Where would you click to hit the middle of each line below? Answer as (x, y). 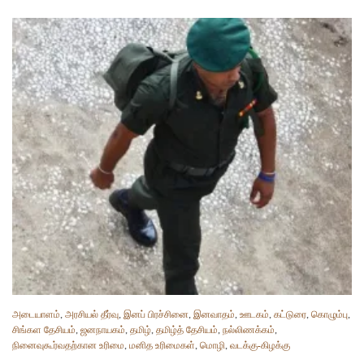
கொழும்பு (329, 314)
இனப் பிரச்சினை (156, 314)
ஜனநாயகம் (103, 330)
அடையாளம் (36, 314)
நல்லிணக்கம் (249, 330)
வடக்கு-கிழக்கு (260, 345)
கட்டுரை (290, 314)
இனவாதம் (214, 314)
